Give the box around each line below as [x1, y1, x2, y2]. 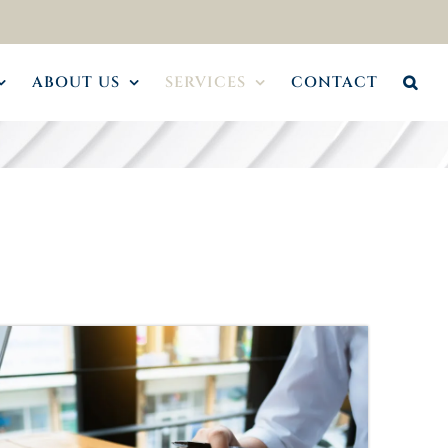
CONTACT [291, 72, 378, 93]
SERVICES [165, 72, 246, 93]
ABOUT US [32, 72, 120, 93]
